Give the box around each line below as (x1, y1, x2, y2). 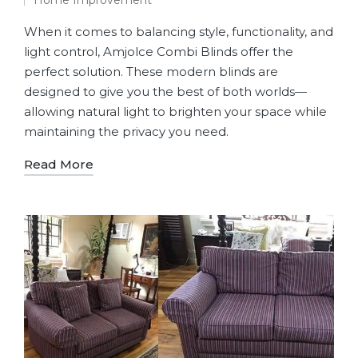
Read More (24, 157, 93, 173)
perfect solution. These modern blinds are (24, 64, 278, 80)
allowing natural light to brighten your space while (24, 104, 327, 120)
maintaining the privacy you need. (24, 124, 229, 140)
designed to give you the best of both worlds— (24, 84, 307, 100)
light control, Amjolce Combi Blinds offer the (24, 44, 293, 60)
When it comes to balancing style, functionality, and (24, 24, 333, 40)
